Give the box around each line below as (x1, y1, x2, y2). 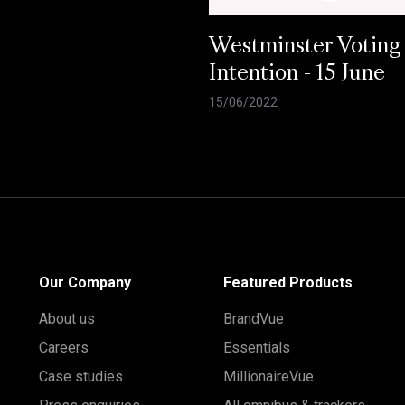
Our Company (38, 274, 131, 292)
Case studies (38, 368, 123, 386)
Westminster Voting (209, 37, 402, 58)
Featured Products (222, 274, 353, 292)
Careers (38, 339, 89, 357)
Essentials (222, 339, 290, 357)
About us (38, 310, 95, 328)
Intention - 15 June (209, 64, 386, 85)
